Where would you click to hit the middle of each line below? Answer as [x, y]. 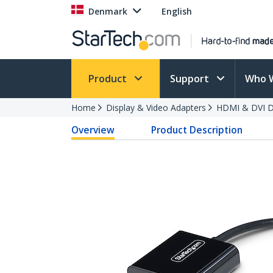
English [177, 11]
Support [191, 79]
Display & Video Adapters [156, 108]
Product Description [197, 130]
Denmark [108, 11]
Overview [93, 130]
